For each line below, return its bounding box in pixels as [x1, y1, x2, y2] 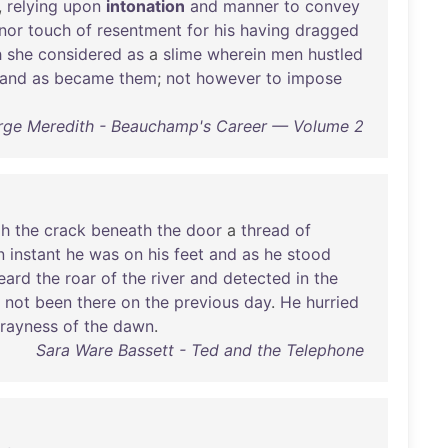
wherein [207, 44, 266, 64]
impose [287, 68, 342, 88]
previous [174, 292, 239, 312]
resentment [97, 20, 182, 40]
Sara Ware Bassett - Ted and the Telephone [35, 340, 364, 360]
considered [38, 44, 122, 64]
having [240, 20, 290, 40]
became [54, 68, 114, 88]
